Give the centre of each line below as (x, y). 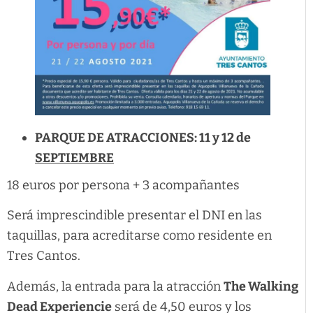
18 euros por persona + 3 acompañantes (123, 185)
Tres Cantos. (44, 256)
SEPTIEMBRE (74, 158)
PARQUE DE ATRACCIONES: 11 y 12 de (143, 137)
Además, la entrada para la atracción (115, 286)
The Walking (261, 286)
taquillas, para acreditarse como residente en (139, 236)
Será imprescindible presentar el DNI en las (134, 216)
